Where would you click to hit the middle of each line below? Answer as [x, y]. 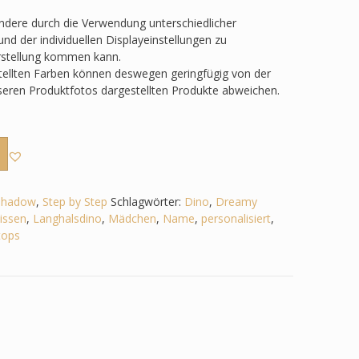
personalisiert [236, 218]
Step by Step [75, 201]
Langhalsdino [67, 218]
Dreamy [236, 201]
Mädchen [132, 218]
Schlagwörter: [147, 201]
